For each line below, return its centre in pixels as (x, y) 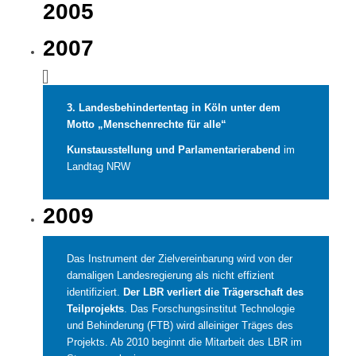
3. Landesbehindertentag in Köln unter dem (173, 108)
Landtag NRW (98, 167)
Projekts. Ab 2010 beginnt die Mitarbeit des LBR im (184, 342)
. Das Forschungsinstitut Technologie (209, 309)
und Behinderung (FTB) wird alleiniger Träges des (180, 326)
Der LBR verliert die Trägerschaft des (213, 292)
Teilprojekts (95, 309)
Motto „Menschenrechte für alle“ (146, 125)
